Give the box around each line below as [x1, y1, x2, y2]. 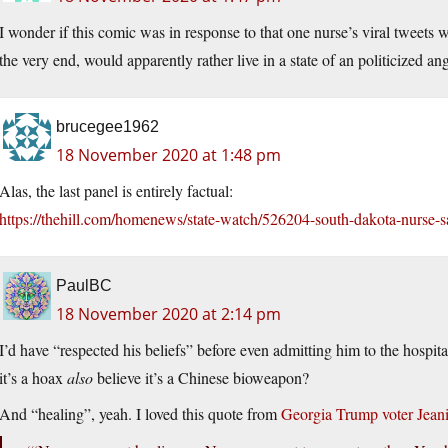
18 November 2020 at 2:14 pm [56, 303, 281, 326]
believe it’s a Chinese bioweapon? [93, 367, 309, 389]
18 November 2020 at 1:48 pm [56, 144, 281, 167]
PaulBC [56, 277, 112, 295]
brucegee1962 [56, 118, 159, 136]
